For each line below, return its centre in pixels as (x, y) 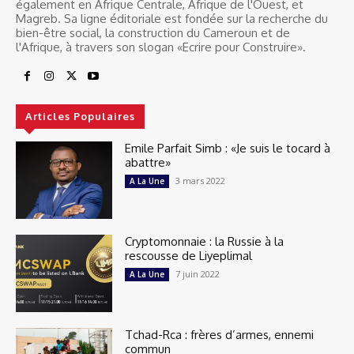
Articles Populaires (80, 116)
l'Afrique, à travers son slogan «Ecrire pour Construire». (161, 47)
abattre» (148, 162)
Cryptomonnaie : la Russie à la (205, 241)
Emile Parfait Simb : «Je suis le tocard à (228, 148)
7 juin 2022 (198, 273)
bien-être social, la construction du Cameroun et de (153, 32)
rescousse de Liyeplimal (189, 255)
